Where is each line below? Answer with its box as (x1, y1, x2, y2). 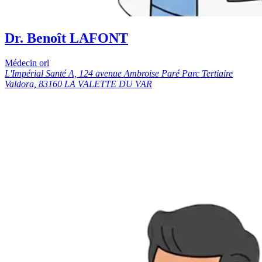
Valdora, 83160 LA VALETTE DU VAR (5, 79, 152, 89)
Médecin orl (5, 58, 49, 68)
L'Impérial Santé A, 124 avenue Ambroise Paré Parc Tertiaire (5, 68, 233, 79)
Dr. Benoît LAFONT (5, 30, 128, 46)
